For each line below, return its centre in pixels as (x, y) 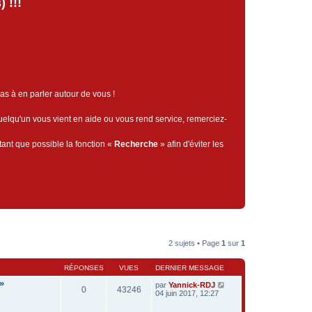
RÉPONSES (84, 268)
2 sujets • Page (195, 243)
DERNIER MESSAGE (190, 268)
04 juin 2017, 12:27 (187, 293)
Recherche (136, 144)
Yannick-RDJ (192, 285)
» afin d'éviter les (191, 144)
